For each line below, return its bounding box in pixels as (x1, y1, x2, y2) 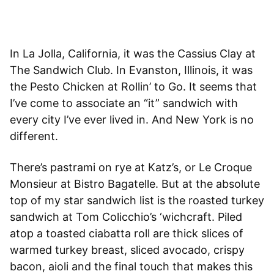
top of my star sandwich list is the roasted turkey (10, 194, 264, 207)
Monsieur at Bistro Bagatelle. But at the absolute (10, 177, 260, 191)
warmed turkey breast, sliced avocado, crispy (10, 243, 245, 257)
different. (10, 130, 58, 143)
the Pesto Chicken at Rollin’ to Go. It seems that (10, 80, 257, 94)
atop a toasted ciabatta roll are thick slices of (10, 227, 243, 240)
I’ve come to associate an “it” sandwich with (10, 97, 238, 110)
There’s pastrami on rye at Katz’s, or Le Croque (10, 161, 252, 174)
